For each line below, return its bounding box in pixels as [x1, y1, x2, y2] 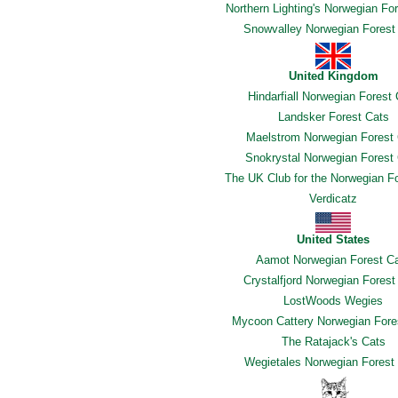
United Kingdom [288, 69, 378, 83]
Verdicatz [309, 192, 357, 205]
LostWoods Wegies [283, 294, 383, 307]
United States [297, 233, 370, 246]
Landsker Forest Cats [277, 110, 389, 123]
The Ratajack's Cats [281, 335, 386, 348]
